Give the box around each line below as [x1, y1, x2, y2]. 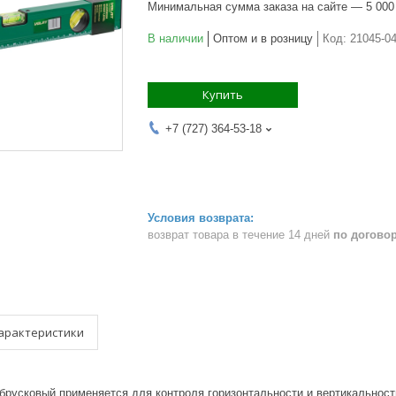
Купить [202, 87, 243, 103]
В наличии [148, 32, 203, 45]
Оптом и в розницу [213, 32, 313, 45]
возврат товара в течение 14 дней [148, 227, 333, 241]
